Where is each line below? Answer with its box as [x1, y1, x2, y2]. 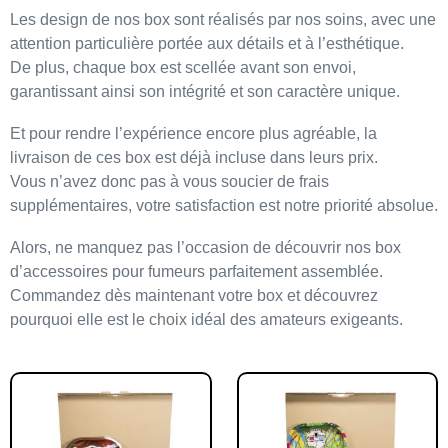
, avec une [363, 11, 436, 28]
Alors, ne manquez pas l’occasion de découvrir [10, 239, 345, 256]
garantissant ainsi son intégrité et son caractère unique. [10, 83, 400, 100]
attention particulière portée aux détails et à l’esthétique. [10, 35, 404, 52]
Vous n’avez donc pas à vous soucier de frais [10, 173, 329, 190]
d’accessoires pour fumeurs [10, 263, 205, 280]
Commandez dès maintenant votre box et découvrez [10, 287, 378, 304]
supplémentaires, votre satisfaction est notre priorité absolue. [10, 197, 438, 214]
